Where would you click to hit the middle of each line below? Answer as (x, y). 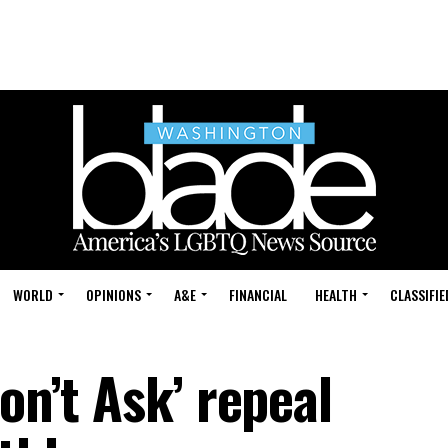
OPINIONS (113, 294)
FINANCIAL (258, 294)
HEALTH (336, 294)
